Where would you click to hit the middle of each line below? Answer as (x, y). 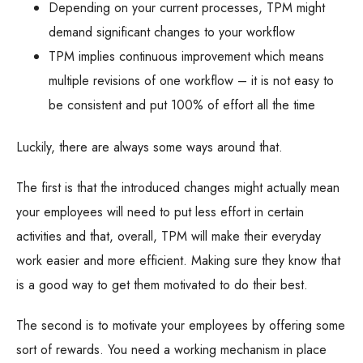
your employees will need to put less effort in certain (160, 212)
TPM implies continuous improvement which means (186, 56)
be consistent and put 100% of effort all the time (182, 105)
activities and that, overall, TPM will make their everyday (169, 237)
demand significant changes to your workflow (172, 32)
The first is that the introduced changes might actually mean (178, 188)
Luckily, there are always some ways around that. (149, 147)
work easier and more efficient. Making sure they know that (178, 261)
